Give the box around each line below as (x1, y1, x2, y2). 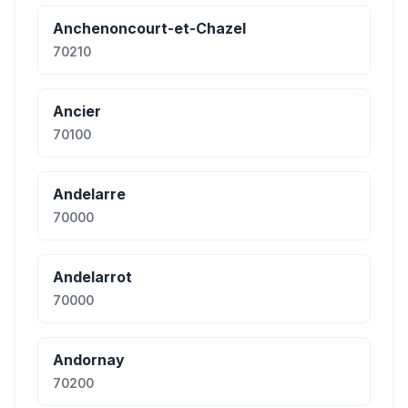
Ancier (53, 102, 101, 120)
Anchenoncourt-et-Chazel (53, 19, 246, 37)
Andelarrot (53, 268, 132, 286)
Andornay (53, 351, 125, 369)
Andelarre (53, 185, 126, 203)
